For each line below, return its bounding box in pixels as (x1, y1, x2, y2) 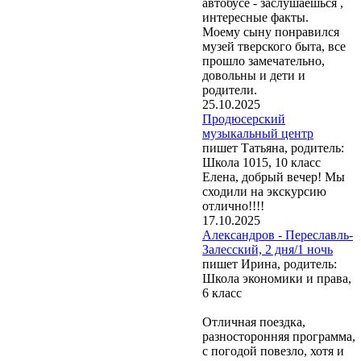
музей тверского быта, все (202, 39, 346, 53)
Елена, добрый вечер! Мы (202, 169, 345, 184)
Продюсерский (202, 111, 285, 126)
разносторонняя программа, (202, 329, 355, 343)
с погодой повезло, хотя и (202, 343, 344, 358)
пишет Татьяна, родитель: (202, 140, 344, 155)
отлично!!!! (202, 198, 271, 213)
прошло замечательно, (202, 53, 325, 68)
